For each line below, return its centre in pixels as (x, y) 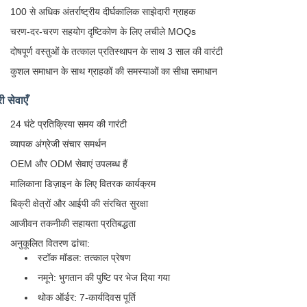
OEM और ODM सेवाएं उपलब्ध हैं (69, 164)
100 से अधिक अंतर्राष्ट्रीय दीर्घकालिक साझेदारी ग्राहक (103, 12)
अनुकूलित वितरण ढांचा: (50, 243)
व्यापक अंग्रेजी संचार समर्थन (58, 144)
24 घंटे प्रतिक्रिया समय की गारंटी (69, 124)
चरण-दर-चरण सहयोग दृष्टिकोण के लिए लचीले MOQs (103, 32)
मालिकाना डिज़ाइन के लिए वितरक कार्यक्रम (83, 184)
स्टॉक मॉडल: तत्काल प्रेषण (84, 258)
